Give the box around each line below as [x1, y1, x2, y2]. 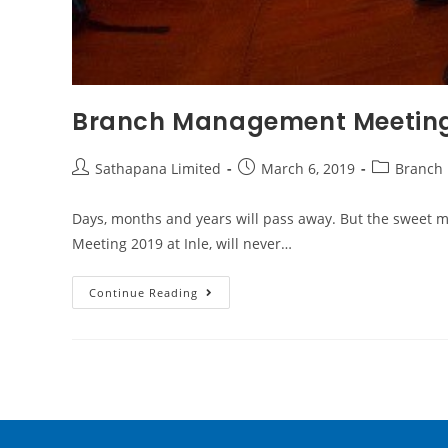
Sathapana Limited [95, 158, 221, 178]
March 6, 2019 [261, 158, 355, 178]
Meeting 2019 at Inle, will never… [72, 233, 292, 253]
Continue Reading [89, 284, 198, 300]
